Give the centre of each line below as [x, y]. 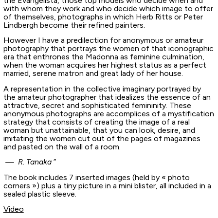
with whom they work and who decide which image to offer [108, 9]
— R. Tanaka [27, 162]
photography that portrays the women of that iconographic [108, 49]
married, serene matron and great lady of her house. [93, 73]
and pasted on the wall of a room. [62, 146]
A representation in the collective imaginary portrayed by [102, 89]
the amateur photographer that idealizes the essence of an [107, 97]
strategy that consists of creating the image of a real [96, 122]
